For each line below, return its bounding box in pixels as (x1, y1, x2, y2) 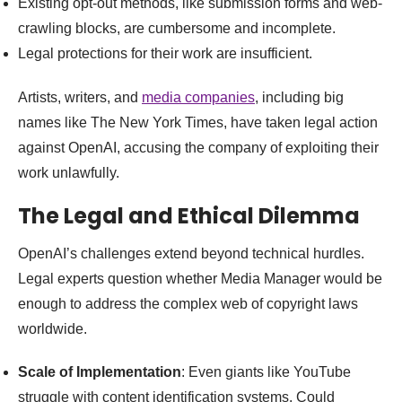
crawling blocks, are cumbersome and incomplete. (18, 21, 336, 37)
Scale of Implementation (18, 364, 181, 380)
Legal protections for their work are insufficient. (18, 46, 312, 62)
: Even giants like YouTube (181, 364, 351, 380)
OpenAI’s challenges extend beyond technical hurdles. (18, 246, 364, 262)
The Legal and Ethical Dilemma (18, 201, 360, 232)
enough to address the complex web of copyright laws (18, 296, 358, 312)
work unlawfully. (18, 165, 119, 181)
